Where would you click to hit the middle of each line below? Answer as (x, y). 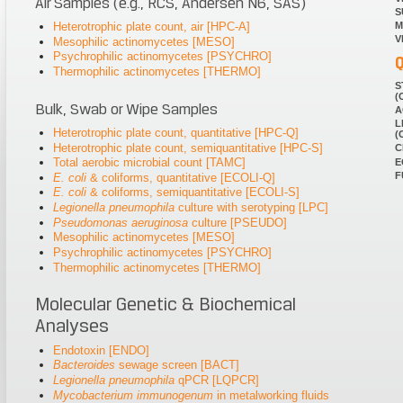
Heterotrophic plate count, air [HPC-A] (152, 27)
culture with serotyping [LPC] (252, 208)
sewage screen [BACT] (178, 365)
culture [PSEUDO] (238, 222)
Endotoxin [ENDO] (102, 350)
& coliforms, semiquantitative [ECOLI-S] (193, 193)
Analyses (72, 325)
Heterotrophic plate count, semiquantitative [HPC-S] (188, 148)
